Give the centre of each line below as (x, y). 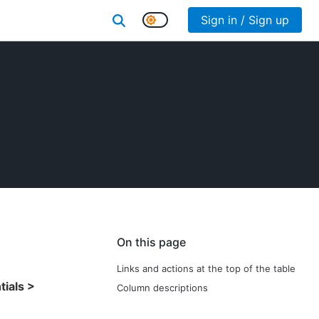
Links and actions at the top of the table (206, 268)
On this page (151, 242)
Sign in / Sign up (245, 20)
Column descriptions (162, 288)
